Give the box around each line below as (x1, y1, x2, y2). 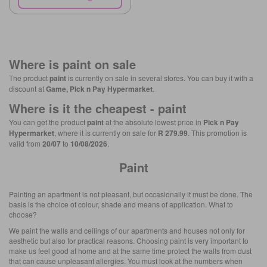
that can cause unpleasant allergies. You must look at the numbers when (9, 255, 243, 266)
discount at (9, 83, 46, 94)
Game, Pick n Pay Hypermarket (46, 83, 153, 94)
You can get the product (9, 116, 87, 127)
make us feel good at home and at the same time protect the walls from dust (9, 245, 252, 256)
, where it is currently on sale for (54, 127, 158, 138)
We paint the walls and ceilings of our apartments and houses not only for (9, 225, 245, 235)
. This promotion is (188, 127, 247, 138)
